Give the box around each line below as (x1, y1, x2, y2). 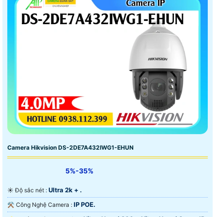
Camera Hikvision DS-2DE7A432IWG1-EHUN (7, 143, 134, 151)
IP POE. (74, 200, 95, 208)
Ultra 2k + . (48, 186, 82, 194)
